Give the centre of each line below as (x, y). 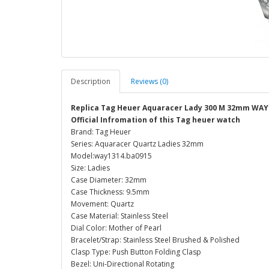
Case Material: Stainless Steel (119, 216)
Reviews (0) (150, 81)
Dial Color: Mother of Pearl (116, 228)
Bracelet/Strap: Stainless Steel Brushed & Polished (155, 240)
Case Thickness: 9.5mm (110, 192)
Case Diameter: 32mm (109, 180)
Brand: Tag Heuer (101, 132)
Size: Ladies (90, 168)
